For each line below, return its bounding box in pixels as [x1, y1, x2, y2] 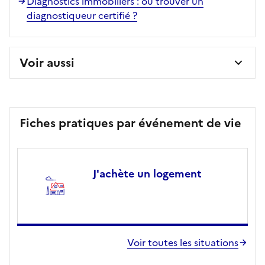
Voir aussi [20, 53, 75, 72]
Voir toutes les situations [127, 235, 238, 250]
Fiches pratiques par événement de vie [20, 114, 241, 132]
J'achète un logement [93, 165, 202, 182]
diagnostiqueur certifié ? [27, 8, 137, 22]
